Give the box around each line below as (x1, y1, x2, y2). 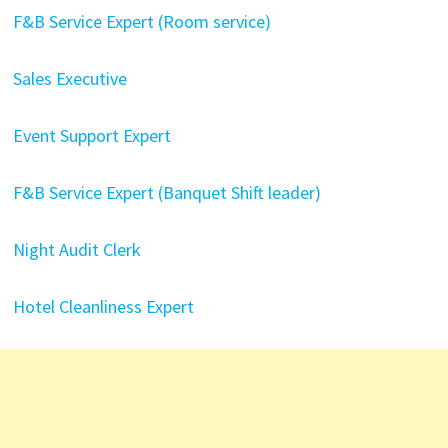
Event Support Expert (12, 124, 171, 147)
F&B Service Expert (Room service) (12, 10, 271, 33)
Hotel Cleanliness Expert (12, 295, 194, 318)
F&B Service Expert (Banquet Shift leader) (12, 181, 321, 204)
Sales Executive (12, 67, 127, 90)
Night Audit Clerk (12, 238, 141, 261)
